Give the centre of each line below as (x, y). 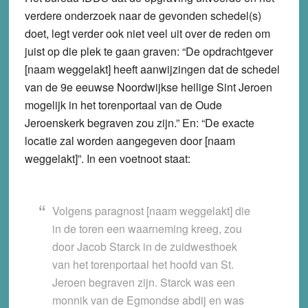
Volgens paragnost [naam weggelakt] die (151, 211)
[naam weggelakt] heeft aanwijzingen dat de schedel (152, 69)
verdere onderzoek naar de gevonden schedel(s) (143, 16)
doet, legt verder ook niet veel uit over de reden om (147, 34)
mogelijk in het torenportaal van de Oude (123, 105)
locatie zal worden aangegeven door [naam (130, 141)
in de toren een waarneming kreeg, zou (147, 229)
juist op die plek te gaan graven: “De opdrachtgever (148, 52)
